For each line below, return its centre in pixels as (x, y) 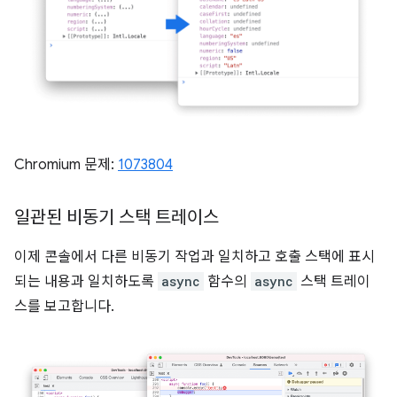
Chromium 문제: (66, 165)
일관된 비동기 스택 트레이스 (117, 218)
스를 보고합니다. (64, 307)
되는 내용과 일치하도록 (86, 282)
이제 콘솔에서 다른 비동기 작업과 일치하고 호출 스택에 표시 (195, 257)
